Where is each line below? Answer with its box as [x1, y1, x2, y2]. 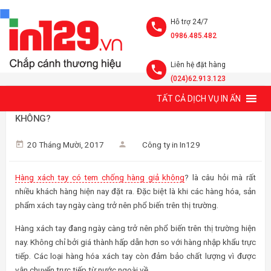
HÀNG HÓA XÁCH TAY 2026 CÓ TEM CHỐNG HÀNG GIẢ [15, 99, 235, 110]
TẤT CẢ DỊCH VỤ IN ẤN [157, 94, 241, 103]
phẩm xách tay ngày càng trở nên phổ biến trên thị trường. [15, 200, 218, 210]
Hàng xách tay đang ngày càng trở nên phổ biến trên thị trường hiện [15, 223, 256, 233]
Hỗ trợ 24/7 [171, 18, 208, 26]
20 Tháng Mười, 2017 [27, 140, 104, 149]
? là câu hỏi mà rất [184, 172, 256, 182]
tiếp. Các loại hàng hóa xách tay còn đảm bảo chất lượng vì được [15, 251, 256, 261]
